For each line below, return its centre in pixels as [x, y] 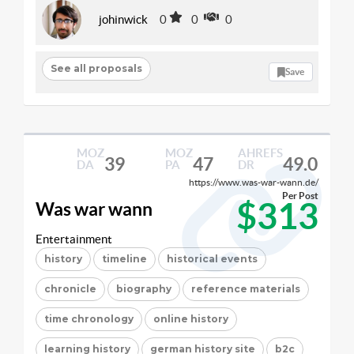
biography [144, 288]
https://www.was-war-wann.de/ [254, 182]
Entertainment [74, 239]
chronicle [70, 288]
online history [191, 318]
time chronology [89, 318]
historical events [212, 258]
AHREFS [260, 153]
